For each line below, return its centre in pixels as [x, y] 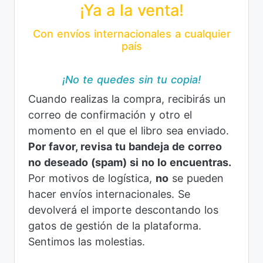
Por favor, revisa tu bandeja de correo [125, 147]
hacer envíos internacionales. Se [109, 194]
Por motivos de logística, [92, 178]
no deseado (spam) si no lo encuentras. [129, 163]
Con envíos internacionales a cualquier [131, 34]
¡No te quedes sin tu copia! [131, 80]
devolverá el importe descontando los [123, 210]
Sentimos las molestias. [86, 242]
